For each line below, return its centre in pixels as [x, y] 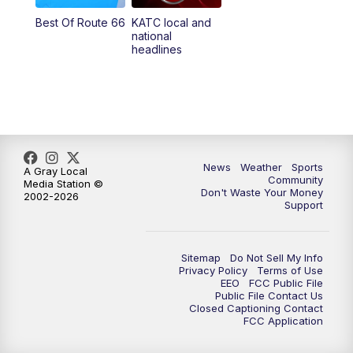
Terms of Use [290, 270]
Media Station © [63, 183]
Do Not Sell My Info [277, 257]
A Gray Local [56, 171]
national [151, 35]
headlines [156, 49]
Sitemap [201, 257]
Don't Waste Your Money [262, 192]
